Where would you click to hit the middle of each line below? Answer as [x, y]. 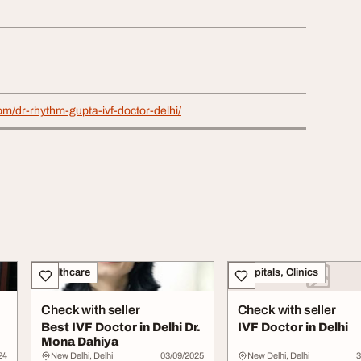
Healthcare [64, 273]
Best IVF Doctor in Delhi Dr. [121, 328]
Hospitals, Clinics [276, 273]
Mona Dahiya [80, 342]
